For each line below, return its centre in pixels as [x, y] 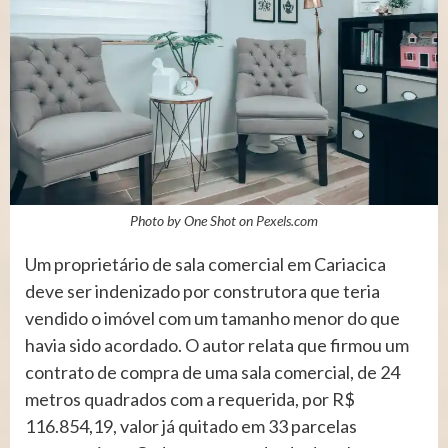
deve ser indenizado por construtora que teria [202, 290]
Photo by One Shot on [193, 220]
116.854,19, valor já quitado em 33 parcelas [191, 425]
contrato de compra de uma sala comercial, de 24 [212, 371]
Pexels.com [287, 220]
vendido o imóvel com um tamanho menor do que [212, 317]
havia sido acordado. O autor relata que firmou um [217, 344]
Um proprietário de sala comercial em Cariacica [205, 263]
